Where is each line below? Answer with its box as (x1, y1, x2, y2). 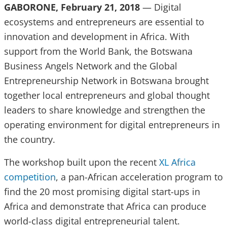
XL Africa (159, 156, 196, 168)
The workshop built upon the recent (4, 156, 159, 168)
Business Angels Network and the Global (4, 60, 177, 72)
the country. (4, 133, 55, 145)
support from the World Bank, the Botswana (4, 45, 193, 57)
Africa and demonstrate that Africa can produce (4, 200, 206, 212)
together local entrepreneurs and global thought (4, 89, 210, 101)
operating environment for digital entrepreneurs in (4, 119, 220, 131)
